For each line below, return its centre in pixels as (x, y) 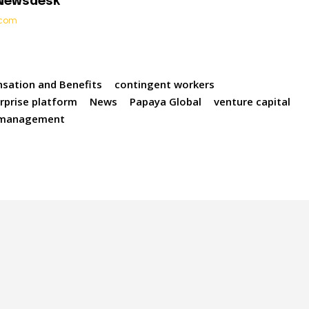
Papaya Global (166, 102)
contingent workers (165, 84)
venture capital (252, 102)
